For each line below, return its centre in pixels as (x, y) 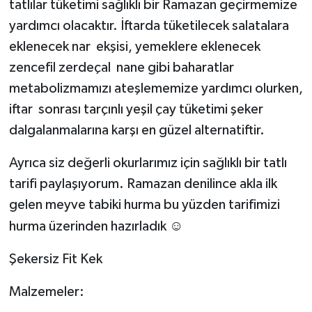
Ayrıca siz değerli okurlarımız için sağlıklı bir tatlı (148, 163)
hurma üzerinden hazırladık (89, 227)
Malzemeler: (46, 292)
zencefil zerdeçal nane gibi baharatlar (121, 68)
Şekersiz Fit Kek (55, 259)
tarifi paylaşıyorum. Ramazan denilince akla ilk (143, 184)
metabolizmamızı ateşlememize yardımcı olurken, (156, 89)
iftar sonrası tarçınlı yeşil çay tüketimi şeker (137, 110)
